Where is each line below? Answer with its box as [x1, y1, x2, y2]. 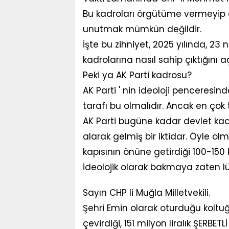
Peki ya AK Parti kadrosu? [83, 69, 192, 81]
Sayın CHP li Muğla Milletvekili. [83, 187, 210, 199]
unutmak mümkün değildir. [83, 23, 201, 35]
